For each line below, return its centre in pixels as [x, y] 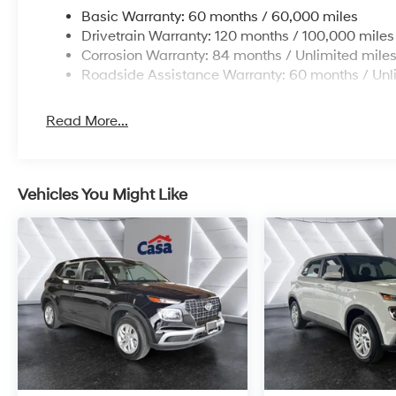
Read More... [88, 122]
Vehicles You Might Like [103, 195]
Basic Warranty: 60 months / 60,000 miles [220, 17]
